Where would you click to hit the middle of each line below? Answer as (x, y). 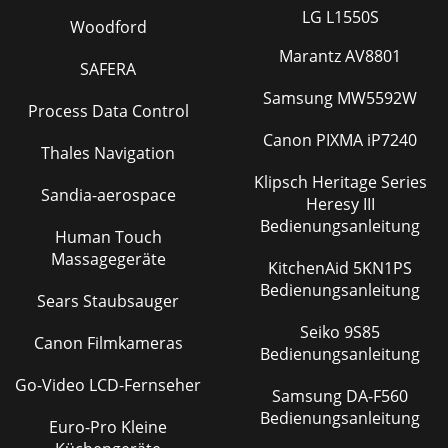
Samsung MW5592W (340, 97)
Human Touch (108, 236)
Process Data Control (108, 110)
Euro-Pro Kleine (108, 426)
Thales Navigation (108, 152)
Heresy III (340, 203)
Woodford (108, 26)
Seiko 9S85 (322, 331)
